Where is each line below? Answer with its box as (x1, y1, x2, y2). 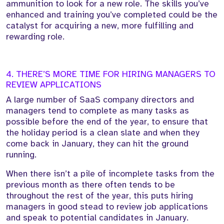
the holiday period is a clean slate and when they (6, 127, 199, 138)
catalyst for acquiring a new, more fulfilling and (6, 20, 193, 31)
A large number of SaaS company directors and (6, 94, 194, 105)
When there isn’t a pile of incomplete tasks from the (6, 168, 214, 179)
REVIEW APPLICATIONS (6, 79, 101, 90)
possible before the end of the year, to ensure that (6, 116, 208, 127)
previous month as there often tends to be (6, 179, 175, 190)
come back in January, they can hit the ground (6, 138, 188, 149)
